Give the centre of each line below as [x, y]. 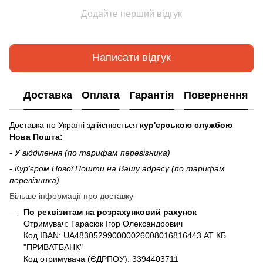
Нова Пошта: [37, 136]
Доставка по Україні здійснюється [73, 125]
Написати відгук [131, 58]
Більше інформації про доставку [71, 196]
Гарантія [152, 95]
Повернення [216, 95]
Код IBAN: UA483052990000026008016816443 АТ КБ [125, 235]
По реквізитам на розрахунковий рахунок [110, 212]
